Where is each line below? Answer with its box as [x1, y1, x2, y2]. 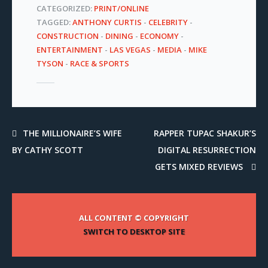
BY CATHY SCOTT [12, 144, 83, 156]
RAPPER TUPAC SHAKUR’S [154, 127, 256, 139]
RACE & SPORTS [69, 57, 129, 69]
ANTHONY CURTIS [72, 16, 142, 28]
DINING [105, 30, 133, 41]
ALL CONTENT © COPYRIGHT [78, 212, 189, 223]
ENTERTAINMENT [36, 44, 103, 55]
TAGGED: [36, 16, 72, 28]
